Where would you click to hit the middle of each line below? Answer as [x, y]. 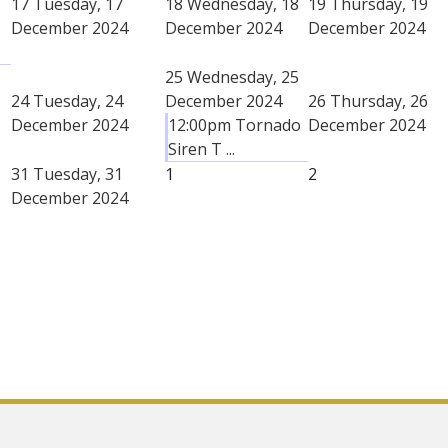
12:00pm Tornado [234, 124]
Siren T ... [201, 148]
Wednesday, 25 [243, 76]
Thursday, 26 [379, 100]
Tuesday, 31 [78, 173]
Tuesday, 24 [78, 100]
